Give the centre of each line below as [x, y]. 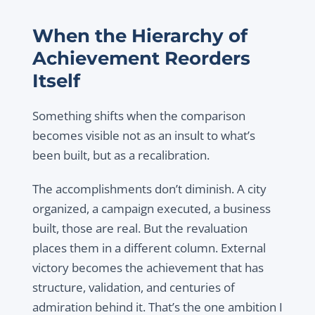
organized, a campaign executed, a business [151, 209]
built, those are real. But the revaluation [140, 229]
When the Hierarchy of [140, 36]
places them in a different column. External [149, 248]
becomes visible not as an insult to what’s [143, 136]
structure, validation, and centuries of [133, 288]
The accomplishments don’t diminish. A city [149, 189]
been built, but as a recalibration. [121, 155]
